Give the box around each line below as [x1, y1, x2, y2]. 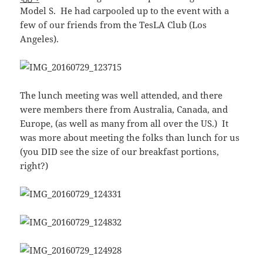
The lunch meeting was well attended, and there [20, 89, 223, 101]
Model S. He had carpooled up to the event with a [20, 4, 230, 16]
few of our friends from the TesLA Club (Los [20, 18, 207, 31]
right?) [20, 159, 49, 171]
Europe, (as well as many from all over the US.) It [20, 117, 229, 129]
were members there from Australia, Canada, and [20, 103, 228, 115]
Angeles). [20, 32, 59, 45]
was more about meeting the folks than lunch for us [20, 131, 240, 143]
